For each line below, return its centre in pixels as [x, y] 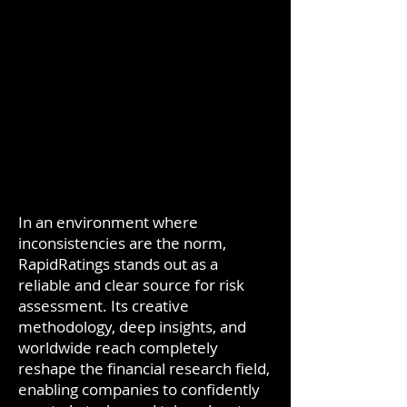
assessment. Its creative [104, 306]
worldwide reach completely [118, 347]
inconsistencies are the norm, [122, 243]
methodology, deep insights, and [132, 327]
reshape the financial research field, [144, 368]
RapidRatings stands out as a [118, 264]
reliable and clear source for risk [131, 285]
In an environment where [108, 222]
